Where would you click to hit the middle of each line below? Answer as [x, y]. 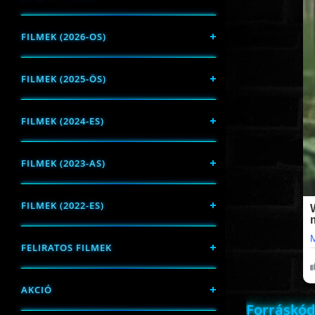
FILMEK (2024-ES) [63, 121]
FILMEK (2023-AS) [63, 163]
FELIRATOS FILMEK [66, 247]
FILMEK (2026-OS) [64, 37]
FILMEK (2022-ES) [63, 205]
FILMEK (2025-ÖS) [64, 79]
